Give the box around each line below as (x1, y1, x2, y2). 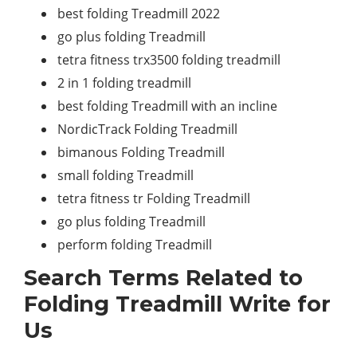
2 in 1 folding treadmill (57, 74, 191, 92)
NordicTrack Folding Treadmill (57, 120, 237, 139)
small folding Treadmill (57, 167, 194, 185)
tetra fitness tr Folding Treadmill (57, 190, 250, 208)
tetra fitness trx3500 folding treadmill (57, 51, 280, 69)
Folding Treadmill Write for (24, 291, 331, 318)
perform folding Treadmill (57, 236, 212, 254)
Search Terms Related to (24, 265, 303, 292)
